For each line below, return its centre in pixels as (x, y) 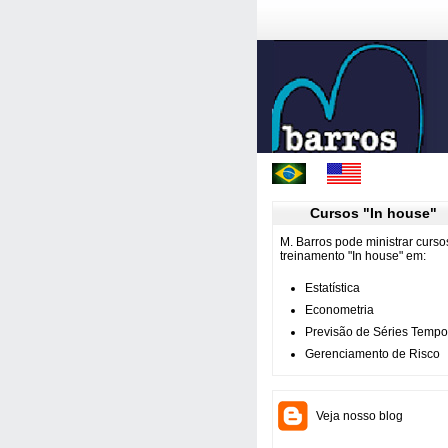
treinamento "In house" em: (353, 256)
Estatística (332, 288)
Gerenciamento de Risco (372, 354)
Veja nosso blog (359, 416)
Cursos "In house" (373, 213)
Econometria (339, 310)
